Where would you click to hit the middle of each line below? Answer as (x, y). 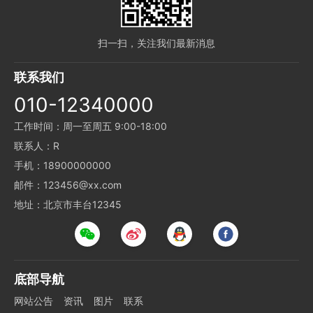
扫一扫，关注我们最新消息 (156, 43)
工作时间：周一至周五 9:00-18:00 (90, 126)
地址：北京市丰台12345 (68, 204)
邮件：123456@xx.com (68, 185)
